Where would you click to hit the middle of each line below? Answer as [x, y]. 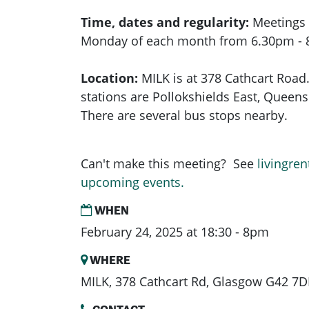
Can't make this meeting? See [169, 164]
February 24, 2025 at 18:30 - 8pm [175, 232]
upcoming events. [132, 182]
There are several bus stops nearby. [186, 116]
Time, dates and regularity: [167, 22]
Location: [109, 78]
